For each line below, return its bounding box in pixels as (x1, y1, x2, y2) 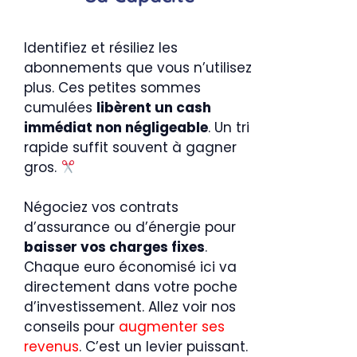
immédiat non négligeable (24, 118, 208, 137)
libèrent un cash (96, 98, 211, 117)
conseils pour (24, 317, 119, 336)
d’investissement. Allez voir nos (24, 297, 236, 316)
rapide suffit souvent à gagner (24, 138, 237, 157)
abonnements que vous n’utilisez (24, 58, 252, 77)
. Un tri (208, 118, 249, 137)
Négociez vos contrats (24, 198, 178, 217)
